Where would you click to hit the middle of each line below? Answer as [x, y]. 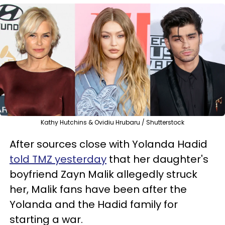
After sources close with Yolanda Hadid [108, 144]
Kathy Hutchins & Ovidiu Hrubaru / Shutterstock [113, 122]
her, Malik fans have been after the [98, 189]
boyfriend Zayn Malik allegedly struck [103, 174]
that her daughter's [157, 159]
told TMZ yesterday [58, 159]
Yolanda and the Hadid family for [94, 204]
